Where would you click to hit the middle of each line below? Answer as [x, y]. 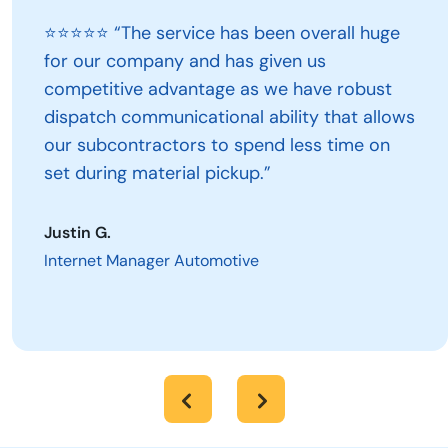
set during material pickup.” [157, 173]
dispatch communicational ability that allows [229, 117]
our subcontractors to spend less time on [217, 145]
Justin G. [77, 233]
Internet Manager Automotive [151, 261]
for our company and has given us [185, 61]
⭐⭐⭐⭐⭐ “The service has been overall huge [222, 33]
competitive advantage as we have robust [218, 89]
